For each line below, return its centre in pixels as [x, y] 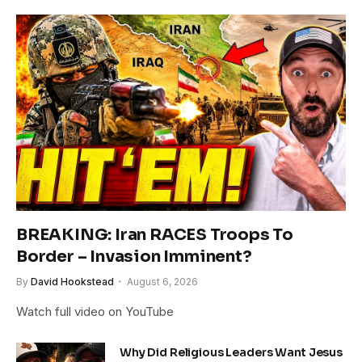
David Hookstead [72, 281]
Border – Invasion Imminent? [134, 256]
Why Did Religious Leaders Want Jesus [231, 352]
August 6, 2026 [162, 281]
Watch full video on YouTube [95, 311]
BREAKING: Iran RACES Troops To [155, 234]
